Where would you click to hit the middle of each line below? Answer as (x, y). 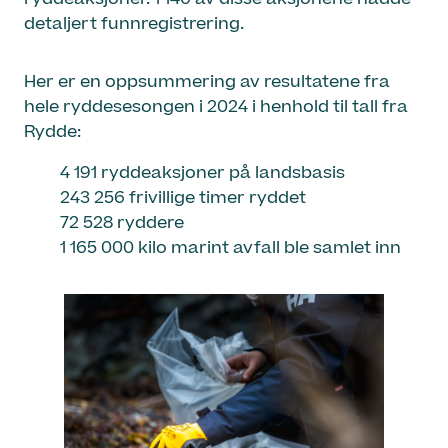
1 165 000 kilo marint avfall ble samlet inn (231, 248)
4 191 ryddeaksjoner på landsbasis (203, 173)
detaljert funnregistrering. (134, 23)
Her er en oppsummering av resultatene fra (207, 81)
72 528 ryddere (122, 223)
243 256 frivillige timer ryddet (183, 198)
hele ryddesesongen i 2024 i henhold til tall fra (216, 106)
